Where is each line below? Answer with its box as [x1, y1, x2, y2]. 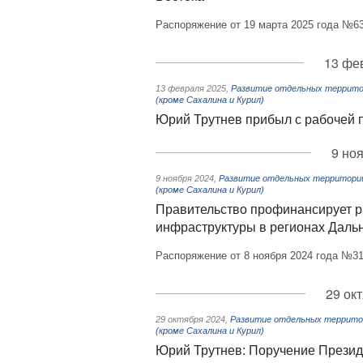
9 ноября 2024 [156, 173, 214, 183]
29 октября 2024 [156, 314, 225, 324]
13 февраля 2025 [156, 83, 226, 93]
